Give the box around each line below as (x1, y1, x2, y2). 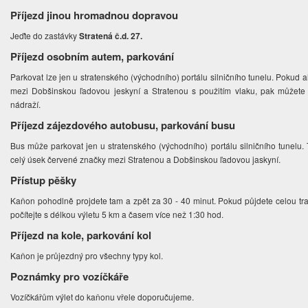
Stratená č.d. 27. (79, 30, 145, 43)
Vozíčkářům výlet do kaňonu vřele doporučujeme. (10, 291, 197, 303)
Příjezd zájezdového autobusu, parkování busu (10, 118, 236, 133)
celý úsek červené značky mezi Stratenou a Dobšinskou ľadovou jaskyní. (10, 153, 283, 166)
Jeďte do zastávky (10, 30, 80, 42)
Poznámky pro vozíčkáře (10, 269, 129, 285)
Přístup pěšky (10, 173, 77, 188)
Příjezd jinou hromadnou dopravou (10, 8, 179, 23)
